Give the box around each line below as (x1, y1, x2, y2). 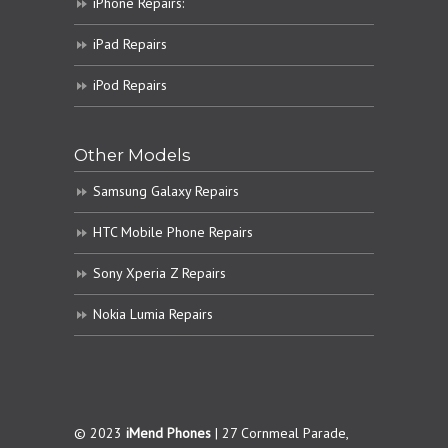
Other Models (74, 145, 191, 166)
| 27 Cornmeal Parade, (211, 424, 348, 442)
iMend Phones (126, 424, 211, 442)
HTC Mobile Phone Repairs (93, 223, 253, 242)
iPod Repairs (93, 76, 167, 95)
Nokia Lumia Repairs (93, 305, 213, 324)
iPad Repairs (93, 35, 167, 54)
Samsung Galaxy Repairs (93, 182, 239, 201)
